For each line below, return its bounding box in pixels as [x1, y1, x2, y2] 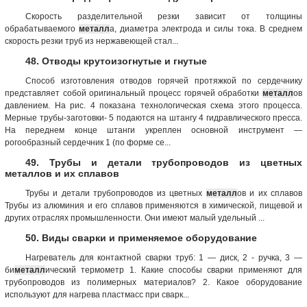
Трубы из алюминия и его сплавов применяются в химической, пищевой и [5, 200, 302, 210]
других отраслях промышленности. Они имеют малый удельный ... [5, 212, 265, 223]
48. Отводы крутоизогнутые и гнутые [25, 55, 207, 66]
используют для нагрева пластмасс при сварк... [5, 289, 189, 299]
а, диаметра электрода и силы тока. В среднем [110, 23, 302, 34]
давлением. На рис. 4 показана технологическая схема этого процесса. [5, 100, 302, 110]
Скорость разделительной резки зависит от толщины [25, 11, 302, 21]
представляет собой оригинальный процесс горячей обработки [5, 88, 262, 98]
